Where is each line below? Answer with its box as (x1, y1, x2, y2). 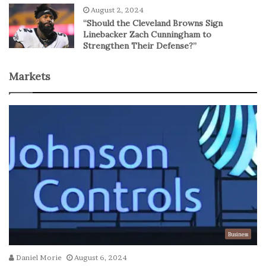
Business (228, 230, 248, 237)
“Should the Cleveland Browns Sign (83, 17, 223, 28)
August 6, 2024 (74, 252, 127, 262)
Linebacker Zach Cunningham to (83, 28, 211, 40)
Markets (9, 69, 50, 83)
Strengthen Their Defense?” (83, 40, 197, 51)
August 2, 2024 (91, 5, 144, 14)
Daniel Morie (14, 252, 62, 262)
